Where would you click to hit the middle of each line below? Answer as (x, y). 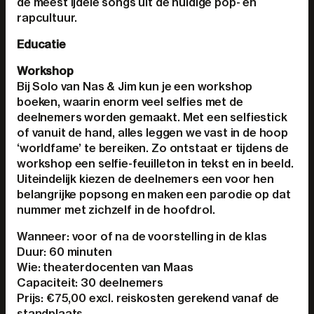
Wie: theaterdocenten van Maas (105, 267)
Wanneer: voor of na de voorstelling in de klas (142, 236)
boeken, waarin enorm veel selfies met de (130, 102)
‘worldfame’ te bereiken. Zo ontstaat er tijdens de (153, 148)
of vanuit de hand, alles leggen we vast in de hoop (152, 132)
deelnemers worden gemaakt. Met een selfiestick (152, 117)
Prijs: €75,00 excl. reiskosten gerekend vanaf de (148, 298)
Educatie (41, 44)
